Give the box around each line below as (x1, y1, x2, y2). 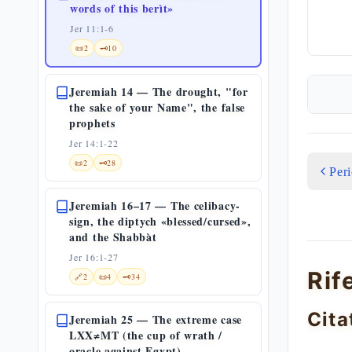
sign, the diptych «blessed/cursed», (69, 213, 251, 229)
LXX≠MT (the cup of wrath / (69, 327, 223, 343)
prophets (69, 115, 115, 131)
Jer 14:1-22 (69, 137, 119, 149)
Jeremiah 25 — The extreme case (69, 311, 242, 328)
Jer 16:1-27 (69, 251, 119, 263)
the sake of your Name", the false (69, 99, 246, 115)
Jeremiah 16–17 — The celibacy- (69, 197, 240, 214)
